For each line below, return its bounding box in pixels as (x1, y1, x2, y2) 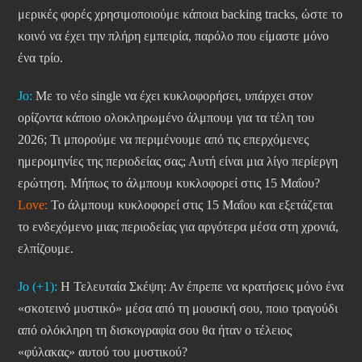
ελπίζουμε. (18, 242, 74, 256)
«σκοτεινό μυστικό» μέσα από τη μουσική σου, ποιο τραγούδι (18, 301, 338, 316)
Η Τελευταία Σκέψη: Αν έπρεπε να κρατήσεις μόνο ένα (57, 280, 343, 294)
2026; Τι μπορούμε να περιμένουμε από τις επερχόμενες (18, 133, 309, 147)
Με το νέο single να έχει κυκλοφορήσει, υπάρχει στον (32, 89, 313, 103)
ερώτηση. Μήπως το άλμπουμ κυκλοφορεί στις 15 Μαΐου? (18, 176, 320, 191)
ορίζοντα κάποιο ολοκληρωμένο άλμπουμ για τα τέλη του (18, 111, 314, 125)
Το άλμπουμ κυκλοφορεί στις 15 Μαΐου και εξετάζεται (48, 198, 333, 213)
